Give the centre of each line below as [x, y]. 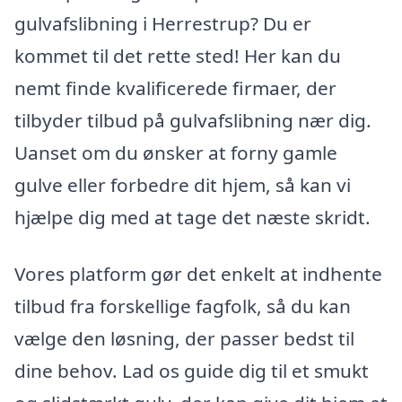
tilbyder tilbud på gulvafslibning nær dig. [193, 120]
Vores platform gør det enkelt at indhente [198, 274]
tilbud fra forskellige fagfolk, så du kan [183, 306]
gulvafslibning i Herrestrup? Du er [163, 23]
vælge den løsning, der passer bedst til [184, 339]
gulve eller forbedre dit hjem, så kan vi [183, 184]
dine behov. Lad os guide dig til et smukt [192, 371]
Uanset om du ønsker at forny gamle [176, 152]
